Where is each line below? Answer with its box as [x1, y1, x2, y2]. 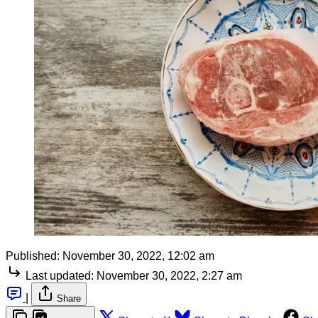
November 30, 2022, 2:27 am [97, 269, 242, 282]
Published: [6, 249, 60, 262]
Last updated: [26, 269, 94, 282]
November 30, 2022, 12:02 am [62, 249, 214, 262]
